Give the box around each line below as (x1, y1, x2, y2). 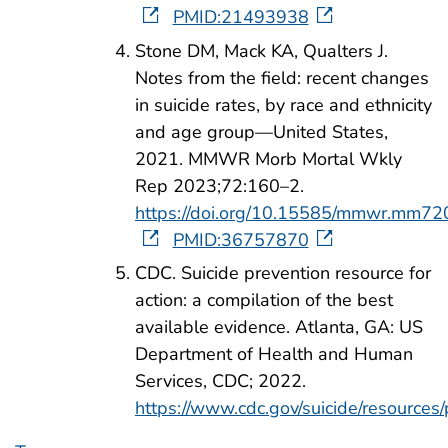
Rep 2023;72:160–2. (135, 173, 304, 198)
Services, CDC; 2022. (135, 369, 306, 394)
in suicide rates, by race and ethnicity (135, 92, 432, 117)
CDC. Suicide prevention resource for (135, 261, 431, 286)
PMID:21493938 (172, 4, 309, 29)
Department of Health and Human (135, 342, 413, 367)
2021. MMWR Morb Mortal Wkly (135, 146, 402, 171)
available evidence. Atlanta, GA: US (135, 315, 423, 340)
